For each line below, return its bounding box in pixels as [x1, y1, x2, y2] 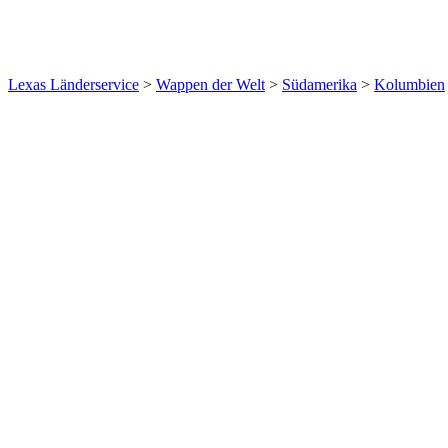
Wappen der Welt [156, 76, 265, 93]
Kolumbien [374, 76, 445, 93]
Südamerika [282, 76, 357, 93]
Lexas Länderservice [8, 76, 139, 93]
